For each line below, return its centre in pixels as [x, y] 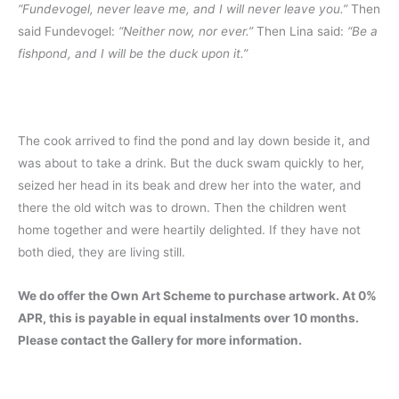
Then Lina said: [300, 31]
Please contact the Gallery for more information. [160, 340]
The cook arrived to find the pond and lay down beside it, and [194, 140]
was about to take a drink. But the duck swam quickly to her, [191, 163]
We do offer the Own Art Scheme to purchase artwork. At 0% [197, 295]
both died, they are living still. [102, 252]
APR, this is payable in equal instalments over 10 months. [188, 318]
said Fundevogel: [68, 31]
